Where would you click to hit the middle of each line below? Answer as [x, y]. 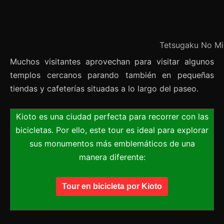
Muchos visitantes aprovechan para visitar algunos [112, 62]
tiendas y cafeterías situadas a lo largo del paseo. [104, 89]
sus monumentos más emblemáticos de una [112, 144]
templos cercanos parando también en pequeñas [112, 75]
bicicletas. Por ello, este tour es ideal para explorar [112, 130]
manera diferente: [112, 157]
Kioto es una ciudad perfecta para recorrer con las [112, 117]
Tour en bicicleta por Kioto [112, 186]
